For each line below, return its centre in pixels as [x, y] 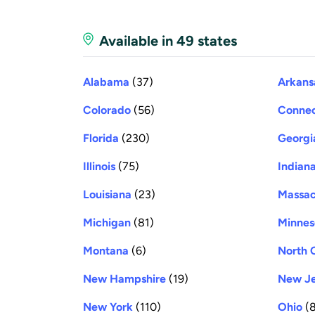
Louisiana [107, 194]
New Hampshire [124, 278]
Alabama [106, 82]
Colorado [107, 110]
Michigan [107, 222]
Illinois [99, 166]
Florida [101, 138]
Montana [106, 250]
